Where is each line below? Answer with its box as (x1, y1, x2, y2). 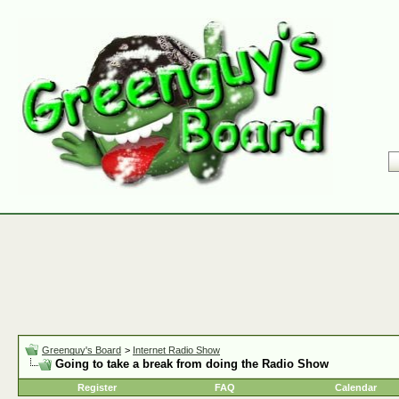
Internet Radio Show (133, 345, 220, 355)
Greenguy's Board (42, 345, 121, 355)
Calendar (335, 382, 377, 393)
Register (77, 382, 117, 393)
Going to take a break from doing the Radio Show (55, 357, 329, 370)
